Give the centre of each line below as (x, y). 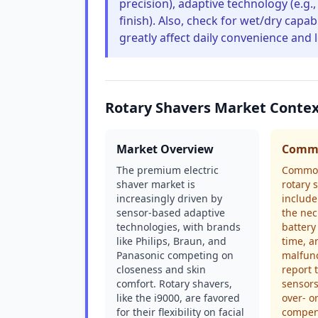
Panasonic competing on (175, 255)
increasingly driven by (169, 198)
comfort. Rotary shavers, (174, 284)
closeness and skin (161, 269)
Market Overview (165, 149)
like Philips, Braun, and (171, 241)
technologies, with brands (179, 227)
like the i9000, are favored (178, 298)
